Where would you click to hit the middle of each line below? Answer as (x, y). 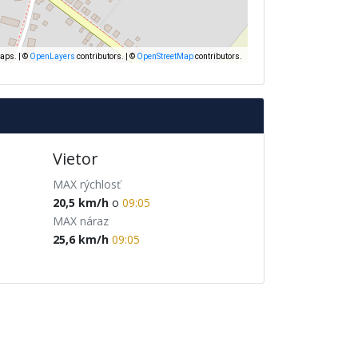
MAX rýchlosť (86, 184)
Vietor (75, 159)
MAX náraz (80, 221)
